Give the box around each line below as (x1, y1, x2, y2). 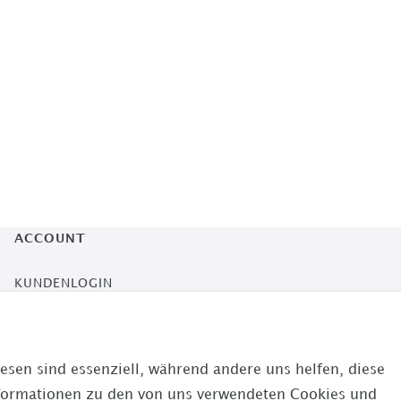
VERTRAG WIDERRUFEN (14, 371, 170, 382)
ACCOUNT (14, 233, 86, 244)
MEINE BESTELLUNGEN (14, 324, 164, 336)
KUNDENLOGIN (14, 277, 113, 289)
